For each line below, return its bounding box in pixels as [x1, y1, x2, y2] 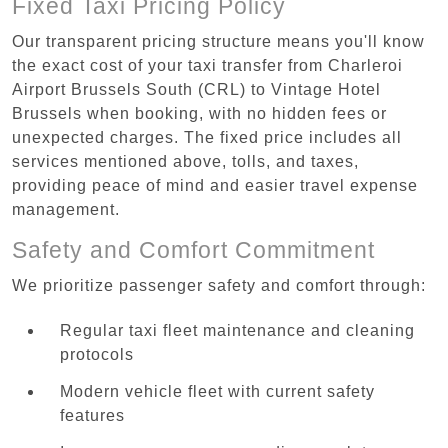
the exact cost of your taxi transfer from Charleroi [12, 56, 403, 74]
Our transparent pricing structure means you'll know [12, 32, 425, 50]
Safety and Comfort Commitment [12, 236, 375, 263]
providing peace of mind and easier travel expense [12, 176, 418, 194]
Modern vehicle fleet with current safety [60, 382, 375, 400]
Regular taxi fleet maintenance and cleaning [60, 322, 415, 340]
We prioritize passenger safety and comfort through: [12, 276, 426, 294]
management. [12, 200, 120, 218]
